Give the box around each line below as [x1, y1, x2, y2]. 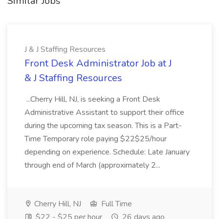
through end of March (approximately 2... [24, 160, 162, 171]
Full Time [99, 198, 132, 209]
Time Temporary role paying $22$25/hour [24, 133, 167, 144]
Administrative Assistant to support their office [24, 107, 184, 118]
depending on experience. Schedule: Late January [24, 147, 190, 157]
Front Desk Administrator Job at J [24, 57, 172, 70]
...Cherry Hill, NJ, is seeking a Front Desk [24, 94, 160, 105]
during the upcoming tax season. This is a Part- [24, 120, 182, 131]
